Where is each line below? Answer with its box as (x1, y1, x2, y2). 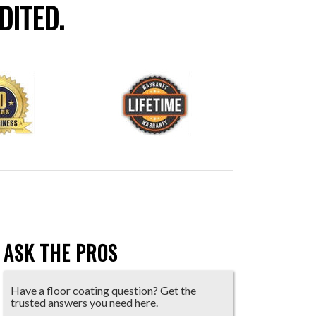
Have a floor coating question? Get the (11, 283, 197, 297)
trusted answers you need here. (11, 295, 159, 309)
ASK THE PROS (4, 238, 119, 267)
